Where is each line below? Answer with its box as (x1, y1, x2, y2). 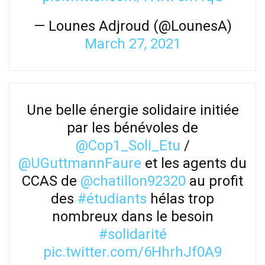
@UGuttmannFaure (18, 154, 141, 172)
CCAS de (22, 172, 80, 189)
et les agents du (141, 154, 247, 172)
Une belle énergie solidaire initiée (26, 101, 239, 118)
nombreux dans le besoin (51, 208, 214, 225)
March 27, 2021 (84, 35, 181, 52)
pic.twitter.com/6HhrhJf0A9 (43, 243, 222, 260)
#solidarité (98, 225, 167, 243)
